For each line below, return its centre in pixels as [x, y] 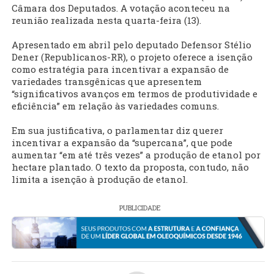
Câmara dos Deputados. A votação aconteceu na [121, 8]
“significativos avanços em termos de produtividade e [135, 94]
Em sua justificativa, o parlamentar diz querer [117, 131]
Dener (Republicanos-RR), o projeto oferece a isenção [132, 57]
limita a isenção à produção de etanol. [100, 180]
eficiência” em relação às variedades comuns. [115, 106]
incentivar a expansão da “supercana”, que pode [122, 143]
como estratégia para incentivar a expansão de [120, 69]
